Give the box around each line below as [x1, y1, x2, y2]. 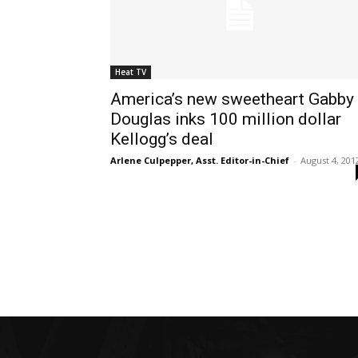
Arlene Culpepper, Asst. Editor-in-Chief [110, 153, 289, 166]
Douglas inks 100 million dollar [110, 109, 341, 129]
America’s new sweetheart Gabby [110, 89, 354, 109]
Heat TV [115, 66, 146, 78]
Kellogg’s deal [110, 129, 213, 149]
